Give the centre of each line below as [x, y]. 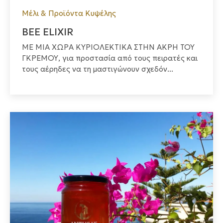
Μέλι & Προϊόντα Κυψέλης [69, 13]
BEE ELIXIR [48, 32]
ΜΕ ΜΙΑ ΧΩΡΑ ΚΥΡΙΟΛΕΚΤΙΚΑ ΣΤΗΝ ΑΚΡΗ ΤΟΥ [108, 47]
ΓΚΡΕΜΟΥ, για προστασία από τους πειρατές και [110, 58]
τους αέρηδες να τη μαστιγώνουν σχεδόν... [98, 69]
